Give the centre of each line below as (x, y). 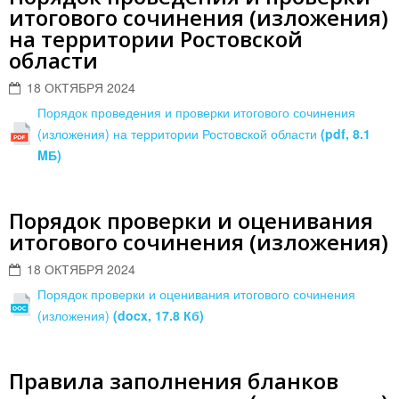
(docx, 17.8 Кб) (159, 315)
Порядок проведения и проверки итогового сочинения (196, 112)
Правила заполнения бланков (174, 381)
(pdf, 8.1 (346, 134)
